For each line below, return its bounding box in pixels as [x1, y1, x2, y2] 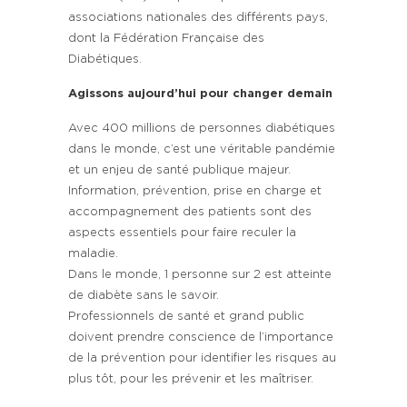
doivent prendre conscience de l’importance [68, 331, 333, 343]
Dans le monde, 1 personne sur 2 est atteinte [68, 268, 332, 281]
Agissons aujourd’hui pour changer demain [68, 87, 333, 100]
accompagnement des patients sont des [68, 205, 312, 218]
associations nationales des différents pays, [68, 11, 328, 24]
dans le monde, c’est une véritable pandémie [68, 143, 335, 155]
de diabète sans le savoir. [68, 289, 219, 302]
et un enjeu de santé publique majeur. [68, 164, 291, 176]
